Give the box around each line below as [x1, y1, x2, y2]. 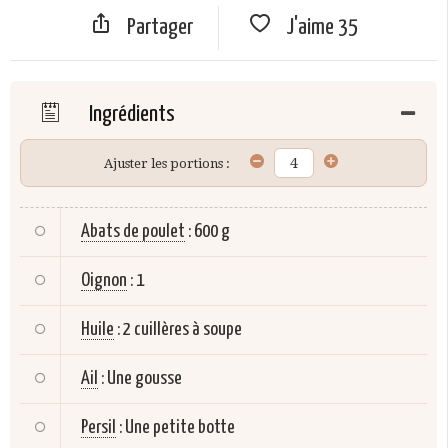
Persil [81, 418, 116, 438]
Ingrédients [85, 103, 175, 127]
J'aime [286, 16, 338, 40]
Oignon [81, 271, 127, 291]
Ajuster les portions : [103, 155, 230, 171]
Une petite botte [125, 418, 235, 438]
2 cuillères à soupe [123, 320, 242, 340]
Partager [127, 16, 193, 40]
